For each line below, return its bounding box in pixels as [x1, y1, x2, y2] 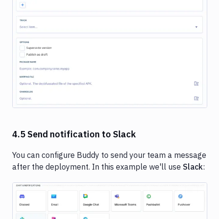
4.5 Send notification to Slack [12, 128, 136, 140]
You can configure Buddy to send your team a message [12, 150, 206, 160]
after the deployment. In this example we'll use [12, 161, 183, 172]
